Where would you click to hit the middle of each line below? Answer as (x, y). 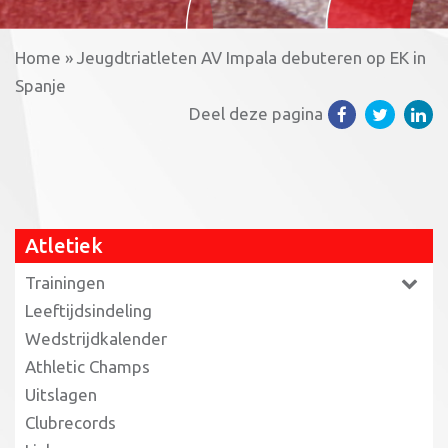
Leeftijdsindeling (88, 310)
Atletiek (64, 245)
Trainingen (65, 282)
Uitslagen (61, 394)
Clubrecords (70, 422)
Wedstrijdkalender (96, 338)
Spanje (40, 85)
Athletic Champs (87, 366)
